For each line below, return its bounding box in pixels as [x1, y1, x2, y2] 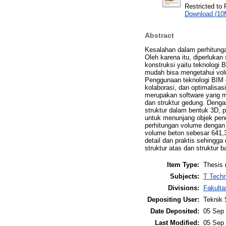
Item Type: [167, 160, 199, 168]
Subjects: [170, 172, 199, 180]
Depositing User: [147, 195, 199, 203]
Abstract [145, 31, 174, 40]
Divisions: [168, 184, 199, 192]
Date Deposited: [150, 207, 199, 215]
